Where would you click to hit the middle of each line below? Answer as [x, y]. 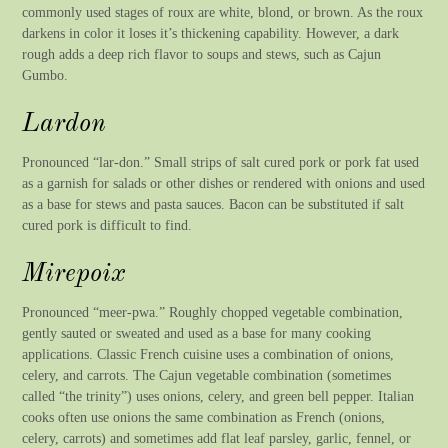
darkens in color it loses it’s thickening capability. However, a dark [211, 32]
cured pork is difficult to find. [107, 225]
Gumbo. [45, 74]
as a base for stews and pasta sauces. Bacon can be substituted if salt [213, 204]
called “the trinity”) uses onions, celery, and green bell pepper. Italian [218, 396]
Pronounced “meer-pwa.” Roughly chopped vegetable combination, [213, 312]
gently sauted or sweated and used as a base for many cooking [197, 333]
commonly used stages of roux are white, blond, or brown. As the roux [223, 11]
